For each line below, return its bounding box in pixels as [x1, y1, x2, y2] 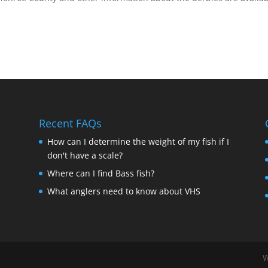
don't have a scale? [47, 149, 123, 161]
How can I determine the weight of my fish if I [47, 135, 229, 147]
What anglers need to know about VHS [47, 185, 200, 197]
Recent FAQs [38, 115, 102, 130]
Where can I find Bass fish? [47, 167, 154, 179]
